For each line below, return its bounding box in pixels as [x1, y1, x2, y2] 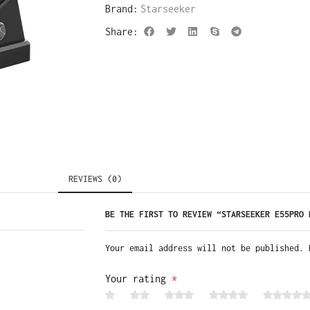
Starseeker [140, 2, 196, 15]
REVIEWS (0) [68, 174, 122, 184]
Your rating [105, 273, 172, 285]
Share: [105, 25, 138, 37]
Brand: [105, 2, 138, 15]
